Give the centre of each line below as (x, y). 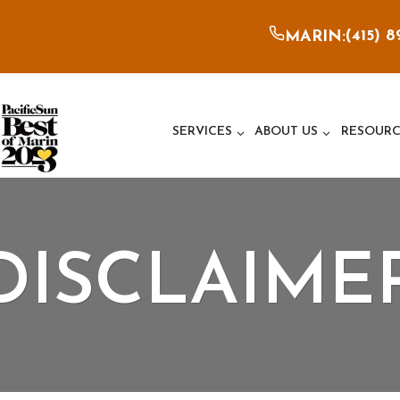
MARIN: (315, 37)
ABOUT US (287, 132)
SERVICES (203, 132)
